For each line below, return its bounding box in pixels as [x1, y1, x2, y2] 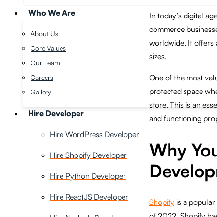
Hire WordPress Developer [50, 129, 139, 139]
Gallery [31, 88, 51, 96]
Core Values [31, 44, 66, 52]
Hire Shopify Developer [50, 150, 127, 160]
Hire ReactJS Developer [50, 192, 128, 201]
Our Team [31, 59, 60, 67]
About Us [31, 30, 58, 38]
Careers [31, 73, 53, 81]
